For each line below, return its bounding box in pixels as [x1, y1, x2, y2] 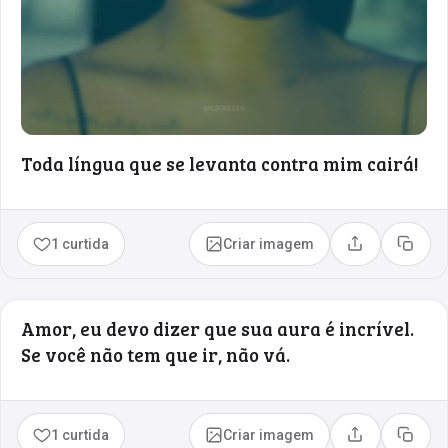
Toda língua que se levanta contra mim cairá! [21, 150, 419, 176]
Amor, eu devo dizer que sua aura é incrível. [21, 315, 414, 341]
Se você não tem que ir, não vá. [21, 341, 290, 367]
